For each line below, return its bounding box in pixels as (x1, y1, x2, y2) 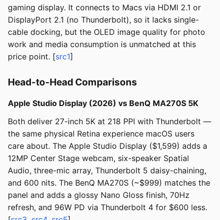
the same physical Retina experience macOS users (8, 129, 194, 139)
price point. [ (8, 52, 55, 62)
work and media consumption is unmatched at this (8, 39, 196, 50)
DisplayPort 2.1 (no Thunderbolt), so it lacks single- (8, 15, 199, 25)
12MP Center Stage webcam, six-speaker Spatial (8, 153, 189, 164)
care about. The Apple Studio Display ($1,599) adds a (8, 141, 207, 151)
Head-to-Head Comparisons (8, 76, 137, 88)
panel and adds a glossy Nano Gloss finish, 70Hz (8, 190, 190, 200)
